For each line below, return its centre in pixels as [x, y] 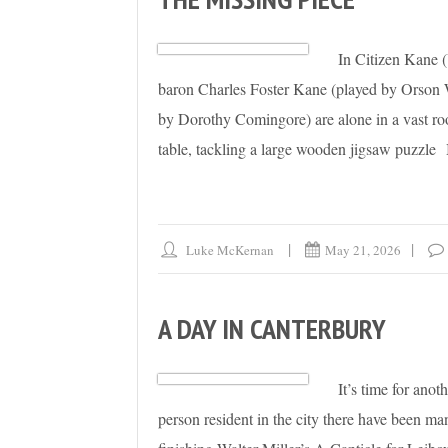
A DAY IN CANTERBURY [272, 329]
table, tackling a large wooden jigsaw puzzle [297, 149]
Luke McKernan [230, 250]
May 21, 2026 [363, 250]
